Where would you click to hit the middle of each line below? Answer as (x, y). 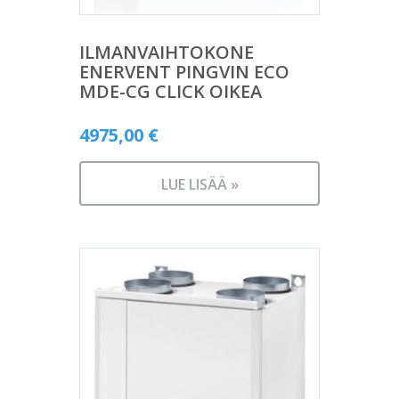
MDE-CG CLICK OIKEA (171, 92)
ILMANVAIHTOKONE (167, 53)
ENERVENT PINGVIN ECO (184, 72)
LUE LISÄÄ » (199, 185)
